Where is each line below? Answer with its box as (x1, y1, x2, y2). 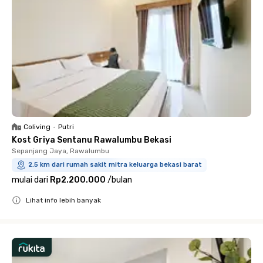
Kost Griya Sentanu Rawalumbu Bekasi (12, 135, 171, 145)
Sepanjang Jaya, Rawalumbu (12, 147, 109, 155)
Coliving (23, 123, 50, 131)
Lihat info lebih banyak (26, 196, 101, 204)
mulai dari (12, 175, 48, 185)
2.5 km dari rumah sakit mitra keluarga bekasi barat (28, 161, 202, 168)
